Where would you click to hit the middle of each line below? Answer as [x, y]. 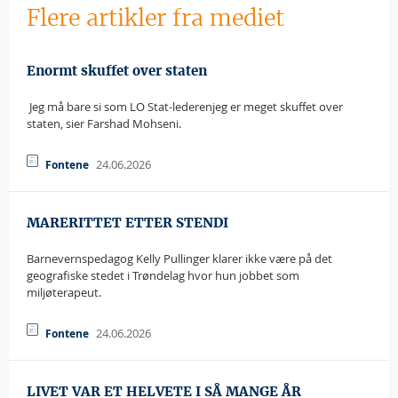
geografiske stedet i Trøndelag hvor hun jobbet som [163, 275]
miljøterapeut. [64, 292]
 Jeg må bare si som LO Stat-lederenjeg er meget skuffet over [185, 107]
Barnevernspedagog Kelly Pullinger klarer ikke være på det [179, 259]
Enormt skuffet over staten [117, 71]
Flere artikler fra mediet [155, 18]
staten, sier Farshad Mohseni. [104, 123]
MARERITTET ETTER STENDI [127, 223]
